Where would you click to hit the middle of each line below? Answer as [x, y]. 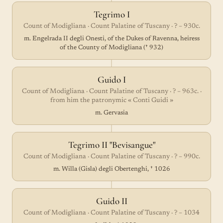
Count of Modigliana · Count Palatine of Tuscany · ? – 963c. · [111, 92]
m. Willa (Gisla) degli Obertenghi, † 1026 [111, 169]
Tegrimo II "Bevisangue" [111, 145]
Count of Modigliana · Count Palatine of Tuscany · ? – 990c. [111, 157]
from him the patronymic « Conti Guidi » [111, 101]
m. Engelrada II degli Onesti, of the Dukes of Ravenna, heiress [111, 39]
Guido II [111, 201]
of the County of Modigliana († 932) [111, 48]
